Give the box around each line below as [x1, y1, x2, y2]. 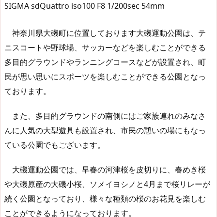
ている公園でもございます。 [4, 139, 105, 150]
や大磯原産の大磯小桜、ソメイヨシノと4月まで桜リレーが [4, 178, 210, 189]
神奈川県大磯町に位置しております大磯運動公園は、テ [4, 27, 206, 38]
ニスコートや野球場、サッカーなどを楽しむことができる [4, 42, 206, 53]
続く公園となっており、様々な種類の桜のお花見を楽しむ [4, 193, 206, 204]
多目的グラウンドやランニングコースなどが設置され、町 [4, 56, 206, 67]
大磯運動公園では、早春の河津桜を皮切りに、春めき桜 [4, 164, 206, 175]
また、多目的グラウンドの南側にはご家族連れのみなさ [4, 110, 206, 121]
